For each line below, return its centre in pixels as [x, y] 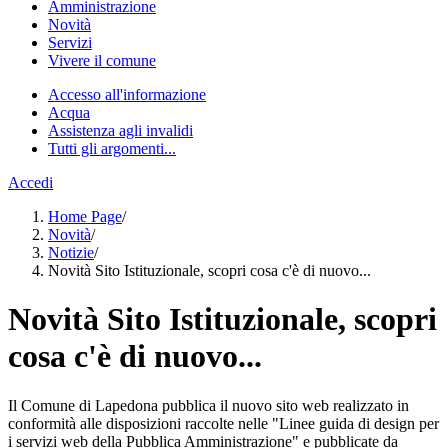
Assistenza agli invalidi [120, 130]
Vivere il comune [102, 60]
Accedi [30, 182]
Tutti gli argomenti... [112, 148]
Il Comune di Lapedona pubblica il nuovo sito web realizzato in [208, 405]
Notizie [71, 252]
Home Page [85, 216]
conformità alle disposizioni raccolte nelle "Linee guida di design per [223, 423]
